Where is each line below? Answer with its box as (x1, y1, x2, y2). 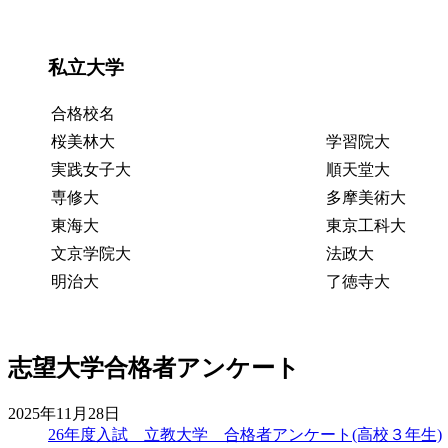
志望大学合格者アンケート (8, 354, 300, 381)
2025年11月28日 (8, 404, 120, 422)
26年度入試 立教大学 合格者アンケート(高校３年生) (48, 425, 442, 443)
